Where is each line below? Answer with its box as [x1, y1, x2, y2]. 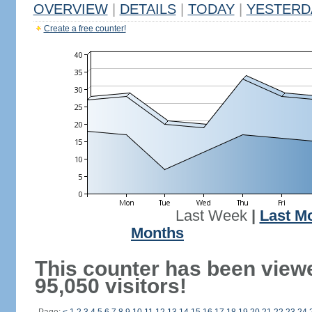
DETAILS [119, 1, 176, 17]
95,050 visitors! [34, 274, 187, 297]
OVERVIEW [33, 1, 108, 17]
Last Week [175, 208, 247, 224]
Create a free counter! [43, 24, 126, 33]
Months [131, 225, 184, 242]
